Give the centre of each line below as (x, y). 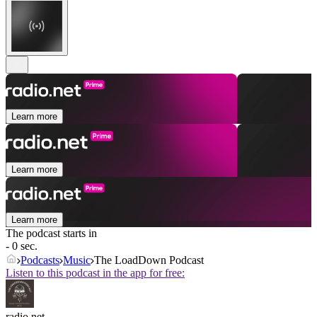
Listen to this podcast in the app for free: (95, 273)
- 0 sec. (22, 246)
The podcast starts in (51, 234)
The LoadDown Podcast (149, 260)
